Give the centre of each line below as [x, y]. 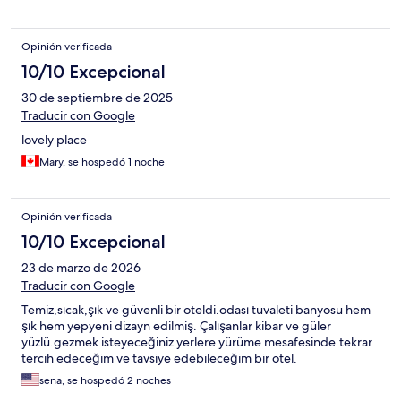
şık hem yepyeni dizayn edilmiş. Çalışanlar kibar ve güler [176, 325]
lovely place [54, 139]
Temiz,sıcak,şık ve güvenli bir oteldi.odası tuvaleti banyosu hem [196, 309]
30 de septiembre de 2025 [97, 97]
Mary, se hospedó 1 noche [102, 162]
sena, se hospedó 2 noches [105, 380]
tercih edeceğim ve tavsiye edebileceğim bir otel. [159, 358]
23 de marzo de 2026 [81, 267]
